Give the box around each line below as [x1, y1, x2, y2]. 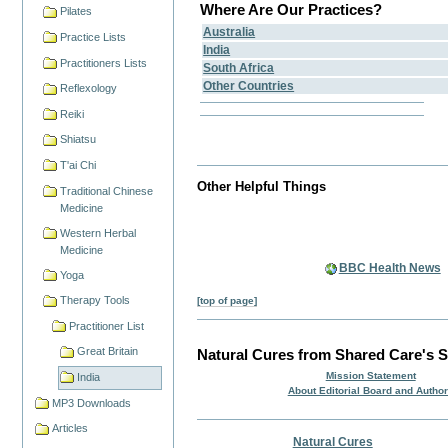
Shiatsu [60, 133, 97, 146]
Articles [52, 422, 89, 435]
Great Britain [76, 345, 138, 358]
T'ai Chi [60, 159, 97, 171]
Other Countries [203, 79, 295, 94]
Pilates [60, 5, 93, 18]
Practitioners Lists [60, 56, 148, 69]
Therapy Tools [60, 294, 131, 307]
